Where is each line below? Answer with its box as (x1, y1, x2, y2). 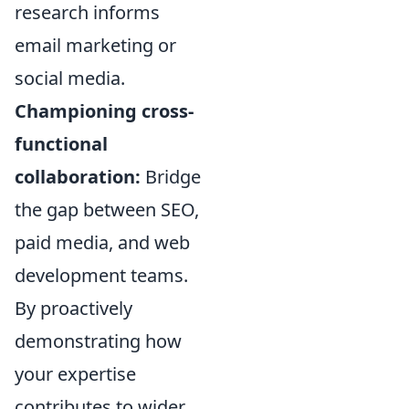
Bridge (141, 164, 201, 189)
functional (15, 131, 108, 156)
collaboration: (15, 164, 141, 189)
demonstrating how (15, 329, 182, 353)
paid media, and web (15, 230, 190, 255)
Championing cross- (15, 99, 194, 123)
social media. (15, 66, 125, 90)
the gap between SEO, (15, 197, 199, 222)
